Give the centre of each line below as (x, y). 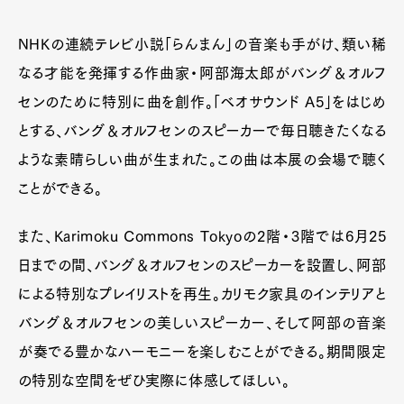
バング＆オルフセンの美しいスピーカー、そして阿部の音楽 (202, 323)
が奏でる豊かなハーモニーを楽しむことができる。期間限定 (202, 352)
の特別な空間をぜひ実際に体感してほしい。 (154, 381)
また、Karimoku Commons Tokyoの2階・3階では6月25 (202, 237)
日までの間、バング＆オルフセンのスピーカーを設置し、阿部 (202, 266)
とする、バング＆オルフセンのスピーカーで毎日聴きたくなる (202, 131)
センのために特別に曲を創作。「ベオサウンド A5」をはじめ (202, 102)
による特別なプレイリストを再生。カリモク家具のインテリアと (202, 294)
